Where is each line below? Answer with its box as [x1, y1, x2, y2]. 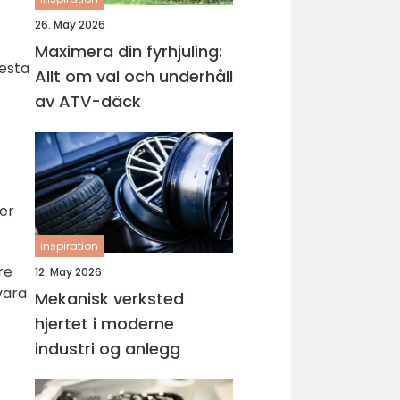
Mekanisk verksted [35, 287, 184, 310]
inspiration [40, 238, 98, 254]
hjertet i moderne [35, 312, 174, 335]
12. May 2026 [35, 264, 102, 279]
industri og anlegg [35, 337, 180, 360]
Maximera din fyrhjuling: [35, 40, 222, 62]
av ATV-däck [35, 90, 141, 112]
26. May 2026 [35, 17, 105, 32]
